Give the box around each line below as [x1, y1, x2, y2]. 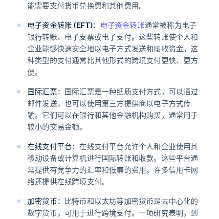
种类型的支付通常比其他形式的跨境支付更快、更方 [27, 55, 198, 66]
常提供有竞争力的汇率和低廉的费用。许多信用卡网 [27, 165, 198, 175]
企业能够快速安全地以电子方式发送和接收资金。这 [27, 44, 198, 54]
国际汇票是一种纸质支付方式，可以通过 [65, 87, 198, 97]
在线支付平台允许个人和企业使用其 [79, 141, 198, 152]
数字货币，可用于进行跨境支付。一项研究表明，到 [27, 208, 198, 218]
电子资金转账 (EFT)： [27, 20, 100, 30]
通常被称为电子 [144, 20, 197, 30]
